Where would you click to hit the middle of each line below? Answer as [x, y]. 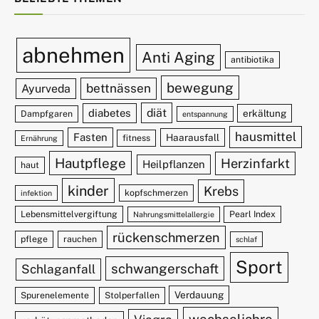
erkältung [265, 113]
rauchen [80, 239]
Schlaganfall [58, 269]
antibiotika [253, 59]
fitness [137, 137]
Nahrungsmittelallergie [173, 214]
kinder [89, 190]
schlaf [246, 239]
